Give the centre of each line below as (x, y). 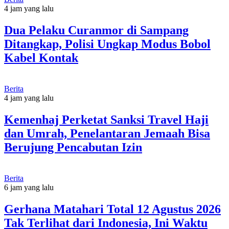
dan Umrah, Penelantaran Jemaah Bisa (107, 133)
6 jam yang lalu (29, 187)
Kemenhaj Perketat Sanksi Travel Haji (106, 119)
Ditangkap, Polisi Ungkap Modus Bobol (107, 44)
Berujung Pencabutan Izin (73, 147)
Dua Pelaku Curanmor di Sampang (96, 30)
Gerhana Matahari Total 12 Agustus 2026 (112, 209)
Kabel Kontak (41, 58)
